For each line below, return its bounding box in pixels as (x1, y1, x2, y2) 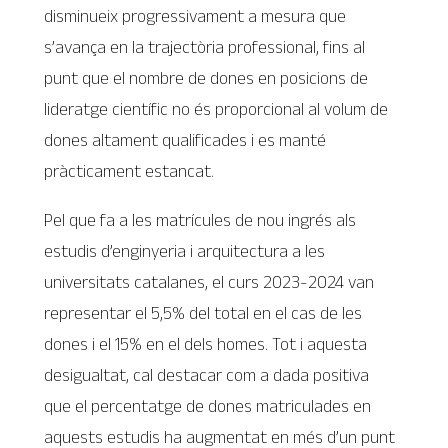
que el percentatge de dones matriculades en (44, 395, 372, 416)
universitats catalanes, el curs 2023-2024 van (44, 271, 375, 292)
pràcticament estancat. (44, 160, 215, 181)
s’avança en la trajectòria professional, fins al (44, 36, 366, 57)
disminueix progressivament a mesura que (44, 5, 347, 26)
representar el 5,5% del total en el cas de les (44, 302, 363, 323)
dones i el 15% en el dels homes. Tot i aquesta (44, 333, 368, 354)
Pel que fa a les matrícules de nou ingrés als (44, 209, 357, 230)
